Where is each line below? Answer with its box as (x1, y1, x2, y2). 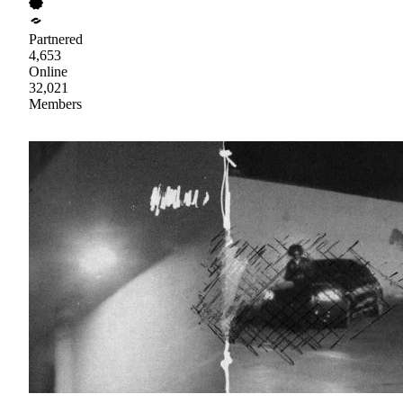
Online (29, 64, 67, 80)
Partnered (29, 31, 83, 48)
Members (29, 96, 82, 112)
